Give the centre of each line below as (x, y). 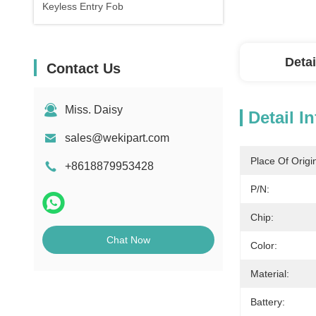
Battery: (268, 302)
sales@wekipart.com (117, 138)
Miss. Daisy (94, 110)
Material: (270, 274)
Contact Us (84, 68)
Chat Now (128, 240)
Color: (264, 245)
